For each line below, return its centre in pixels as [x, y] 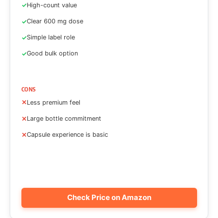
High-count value [52, 5]
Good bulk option [52, 54]
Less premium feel [53, 102]
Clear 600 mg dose [55, 21]
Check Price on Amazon [109, 198]
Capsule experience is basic [67, 135]
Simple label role [51, 37]
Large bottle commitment [64, 118]
